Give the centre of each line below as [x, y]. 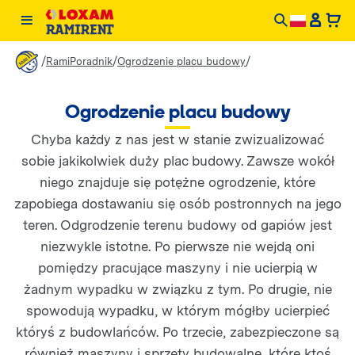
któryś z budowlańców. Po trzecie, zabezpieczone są [177, 332]
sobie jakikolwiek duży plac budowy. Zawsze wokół [177, 161]
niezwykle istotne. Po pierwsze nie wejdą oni [177, 246]
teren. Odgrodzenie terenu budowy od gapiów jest [177, 225]
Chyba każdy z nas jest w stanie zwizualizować [177, 139]
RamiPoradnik [79, 61]
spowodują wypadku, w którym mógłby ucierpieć [177, 311]
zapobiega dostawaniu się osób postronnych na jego [177, 204]
